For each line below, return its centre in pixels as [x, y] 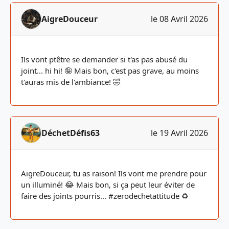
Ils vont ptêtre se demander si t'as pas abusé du [104, 59]
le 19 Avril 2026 [179, 133]
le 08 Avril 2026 [179, 19]
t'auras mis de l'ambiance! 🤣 [71, 82]
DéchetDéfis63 [71, 133]
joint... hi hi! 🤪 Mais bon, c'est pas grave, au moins [110, 71]
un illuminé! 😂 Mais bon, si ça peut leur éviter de [108, 185]
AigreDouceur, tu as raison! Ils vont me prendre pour [114, 173]
